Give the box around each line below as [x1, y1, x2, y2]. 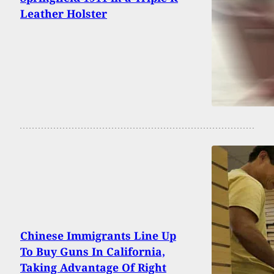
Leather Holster [20, 6, 107, 21]
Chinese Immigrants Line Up [20, 228, 176, 243]
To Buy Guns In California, [20, 244, 165, 259]
